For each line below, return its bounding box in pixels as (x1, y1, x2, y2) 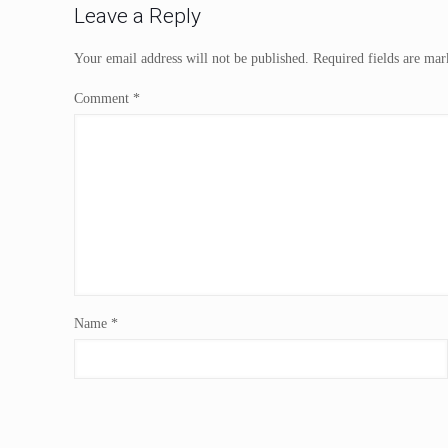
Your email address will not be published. (74, 51, 309, 66)
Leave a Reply (74, 4, 201, 28)
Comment (74, 91, 133, 106)
